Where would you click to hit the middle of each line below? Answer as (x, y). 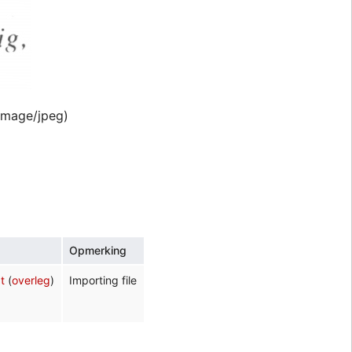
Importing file (103, 280)
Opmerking (98, 251)
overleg (31, 280)
